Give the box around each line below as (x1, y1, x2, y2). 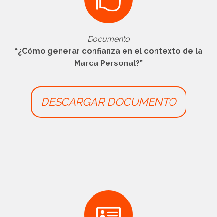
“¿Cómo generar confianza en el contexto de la (15, 46, 202, 56)
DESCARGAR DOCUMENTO (41, 95, 176, 108)
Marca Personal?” (74, 59, 143, 68)
